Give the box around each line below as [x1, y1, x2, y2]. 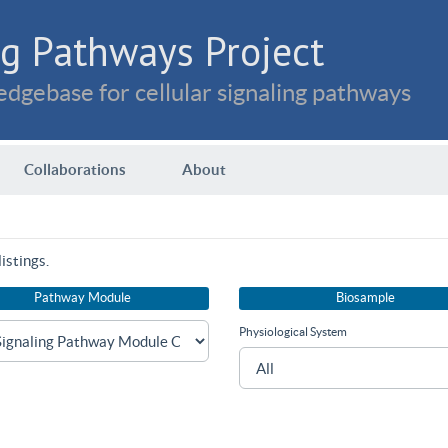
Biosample [336, 290, 395, 306]
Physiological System [239, 325, 347, 340]
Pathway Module [34, 290, 131, 306]
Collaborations [24, 161, 126, 178]
